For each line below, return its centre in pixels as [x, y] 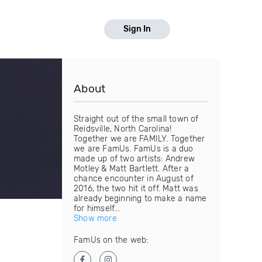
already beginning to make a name [140, 199]
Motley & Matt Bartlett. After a [132, 169]
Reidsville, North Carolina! [123, 129]
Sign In [137, 29]
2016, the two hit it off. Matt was [136, 189]
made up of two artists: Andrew [134, 159]
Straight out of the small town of [136, 119]
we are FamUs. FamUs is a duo [134, 149]
